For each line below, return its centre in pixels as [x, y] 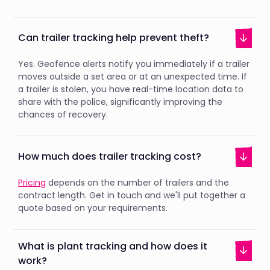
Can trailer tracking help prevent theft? [114, 37]
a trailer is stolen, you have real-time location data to [131, 89]
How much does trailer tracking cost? [110, 156]
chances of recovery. [63, 115]
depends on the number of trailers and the [138, 183]
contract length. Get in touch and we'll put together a [132, 196]
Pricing [32, 183]
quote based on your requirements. [93, 208]
